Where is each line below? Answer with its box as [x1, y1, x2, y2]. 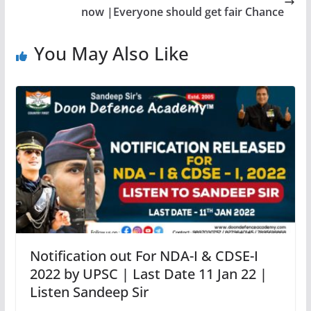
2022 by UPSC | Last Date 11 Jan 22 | [29, 264, 267, 283]
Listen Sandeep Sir [29, 282, 149, 301]
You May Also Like [33, 41, 189, 67]
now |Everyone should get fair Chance [81, 4, 285, 20]
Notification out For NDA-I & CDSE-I [29, 246, 258, 265]
